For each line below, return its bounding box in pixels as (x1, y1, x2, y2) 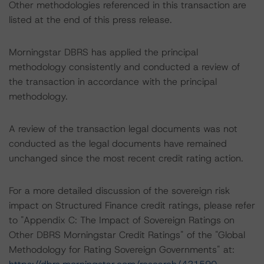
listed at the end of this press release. (9, 14, 172, 26)
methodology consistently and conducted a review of (9, 61, 240, 73)
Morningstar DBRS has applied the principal (9, 46, 198, 58)
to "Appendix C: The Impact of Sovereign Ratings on (9, 214, 235, 226)
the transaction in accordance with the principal (9, 75, 217, 88)
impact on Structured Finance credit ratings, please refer (9, 199, 255, 212)
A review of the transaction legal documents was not (9, 123, 237, 135)
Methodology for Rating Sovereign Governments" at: (9, 243, 235, 256)
